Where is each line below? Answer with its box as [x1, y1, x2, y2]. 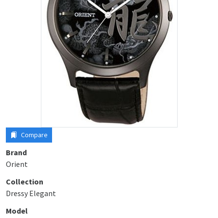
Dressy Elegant [6, 188, 56, 198]
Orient [6, 159, 28, 169]
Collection [6, 177, 43, 186]
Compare [19, 130, 48, 139]
